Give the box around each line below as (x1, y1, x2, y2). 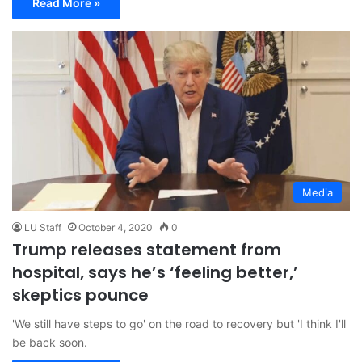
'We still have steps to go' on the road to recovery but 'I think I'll (12, 317, 346, 331)
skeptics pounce (12, 284, 149, 307)
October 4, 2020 (78, 221, 153, 234)
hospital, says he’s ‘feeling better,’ (12, 261, 298, 284)
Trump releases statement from (12, 238, 281, 262)
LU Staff (24, 221, 61, 234)
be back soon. (12, 335, 87, 350)
